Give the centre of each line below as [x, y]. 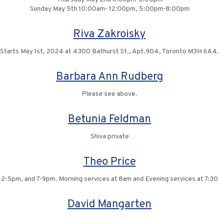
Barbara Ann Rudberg [109, 77]
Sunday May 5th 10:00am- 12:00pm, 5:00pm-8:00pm [109, 9]
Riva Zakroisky [109, 34]
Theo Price [109, 162]
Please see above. [109, 94]
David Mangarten [109, 205]
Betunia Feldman [109, 120]
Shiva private [109, 137]
